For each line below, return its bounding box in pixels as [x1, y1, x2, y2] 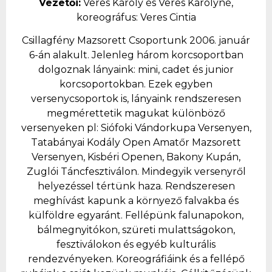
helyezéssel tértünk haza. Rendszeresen [37, 180, 235, 192]
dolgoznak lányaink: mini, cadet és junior [38, 64, 234, 76]
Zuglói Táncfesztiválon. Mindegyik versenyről [26, 166, 246, 178]
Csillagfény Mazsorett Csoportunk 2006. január [22, 35, 250, 47]
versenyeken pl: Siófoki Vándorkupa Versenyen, [21, 122, 251, 134]
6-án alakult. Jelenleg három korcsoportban [29, 49, 243, 61]
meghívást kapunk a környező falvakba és [33, 195, 239, 207]
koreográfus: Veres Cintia [76, 12, 196, 24]
